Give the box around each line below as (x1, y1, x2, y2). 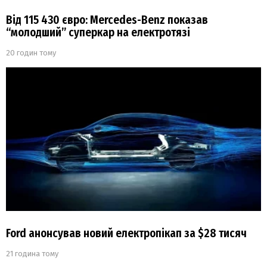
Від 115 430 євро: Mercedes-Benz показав (6, 13, 208, 27)
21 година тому (6, 249, 58, 258)
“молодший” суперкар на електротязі (6, 26, 190, 40)
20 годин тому (6, 48, 56, 58)
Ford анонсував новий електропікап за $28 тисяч (6, 226, 247, 240)
